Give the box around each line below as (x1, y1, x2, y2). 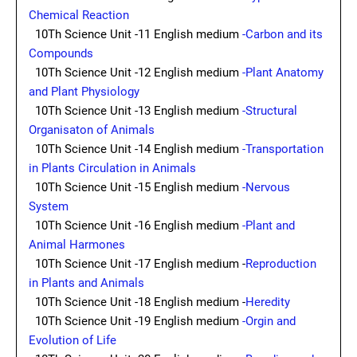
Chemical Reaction (29, 8, 132, 22)
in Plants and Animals (29, 276, 147, 290)
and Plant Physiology (29, 84, 139, 99)
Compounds (29, 46, 96, 61)
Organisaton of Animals (29, 123, 158, 137)
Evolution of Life (29, 333, 120, 347)
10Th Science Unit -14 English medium (29, 142, 239, 156)
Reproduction (245, 257, 316, 271)
